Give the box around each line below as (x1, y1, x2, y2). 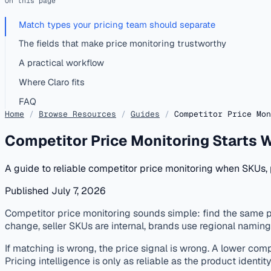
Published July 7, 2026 (5, 184, 105, 198)
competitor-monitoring (163, 197, 264, 210)
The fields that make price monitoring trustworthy (19, 38, 227, 50)
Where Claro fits (19, 76, 85, 88)
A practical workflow (19, 57, 105, 69)
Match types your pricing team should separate (19, 18, 216, 30)
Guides (131, 109, 160, 120)
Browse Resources (39, 109, 116, 120)
